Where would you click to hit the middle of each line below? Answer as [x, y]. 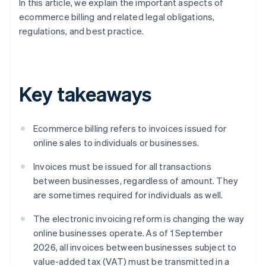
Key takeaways [85, 94]
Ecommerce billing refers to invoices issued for [130, 129]
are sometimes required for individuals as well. [128, 195]
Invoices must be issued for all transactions [122, 167]
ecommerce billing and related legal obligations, [117, 17]
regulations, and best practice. [82, 31]
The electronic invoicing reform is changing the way [139, 219]
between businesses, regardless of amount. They [136, 181]
